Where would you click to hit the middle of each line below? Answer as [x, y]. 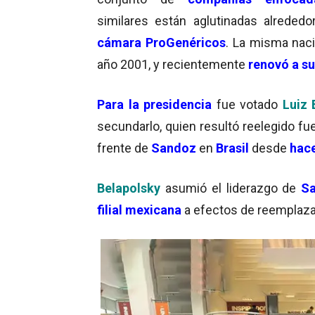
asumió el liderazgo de [233, 188]
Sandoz [174, 148]
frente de [124, 148]
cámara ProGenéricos [161, 42]
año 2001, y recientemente [173, 64]
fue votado [247, 104]
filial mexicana [141, 210]
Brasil [232, 148]
